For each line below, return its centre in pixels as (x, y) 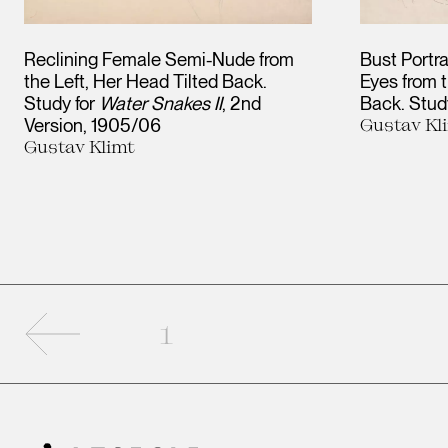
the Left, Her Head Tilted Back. (145, 80)
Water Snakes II (160, 102)
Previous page (138, 326)
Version (53, 124)
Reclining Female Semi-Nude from (159, 58)
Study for (61, 102)
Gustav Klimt (79, 145)
